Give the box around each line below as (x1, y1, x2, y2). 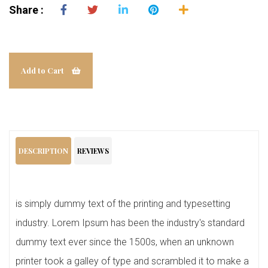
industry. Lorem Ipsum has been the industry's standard (16, 217, 245, 229)
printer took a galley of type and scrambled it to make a (16, 255, 249, 267)
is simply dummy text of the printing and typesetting (16, 198, 230, 209)
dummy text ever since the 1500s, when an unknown (16, 236, 234, 248)
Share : (9, 4, 44, 16)
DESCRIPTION (19, 146, 68, 156)
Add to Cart (21, 65, 66, 75)
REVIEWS (77, 146, 109, 156)
